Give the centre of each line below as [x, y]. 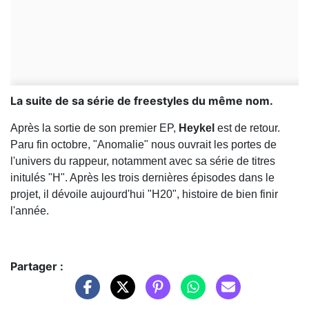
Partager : [37, 267]
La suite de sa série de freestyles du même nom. [142, 101]
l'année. [30, 211]
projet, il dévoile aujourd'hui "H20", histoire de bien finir [144, 195]
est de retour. [249, 128]
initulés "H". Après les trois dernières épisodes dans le [142, 178]
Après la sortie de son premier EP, [94, 128]
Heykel [198, 128]
